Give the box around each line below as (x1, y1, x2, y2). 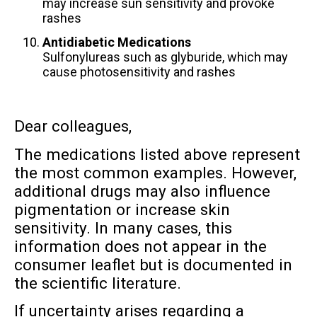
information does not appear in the (13, 236, 267, 255)
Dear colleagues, (13, 117, 132, 136)
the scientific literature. (13, 273, 181, 292)
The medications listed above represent (13, 144, 300, 163)
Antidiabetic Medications (42, 35, 191, 50)
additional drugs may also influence (13, 181, 270, 200)
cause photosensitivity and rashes (42, 64, 236, 80)
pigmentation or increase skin (13, 200, 230, 219)
